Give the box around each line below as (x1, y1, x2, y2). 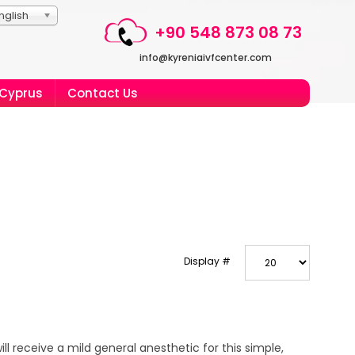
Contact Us (67, 85, 138, 101)
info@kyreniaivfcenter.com (139, 51, 272, 64)
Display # (184, 254, 231, 268)
